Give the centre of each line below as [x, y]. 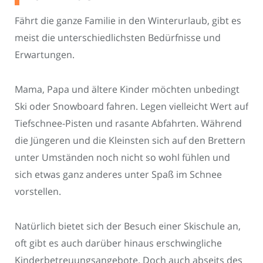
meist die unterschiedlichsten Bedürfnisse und [118, 38]
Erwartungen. [45, 55]
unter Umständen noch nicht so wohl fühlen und [122, 158]
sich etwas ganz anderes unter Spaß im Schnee [118, 175]
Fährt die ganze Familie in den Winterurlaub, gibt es [128, 21]
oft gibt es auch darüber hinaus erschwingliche [118, 243]
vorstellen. [38, 192]
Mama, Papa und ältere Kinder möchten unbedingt [127, 90]
